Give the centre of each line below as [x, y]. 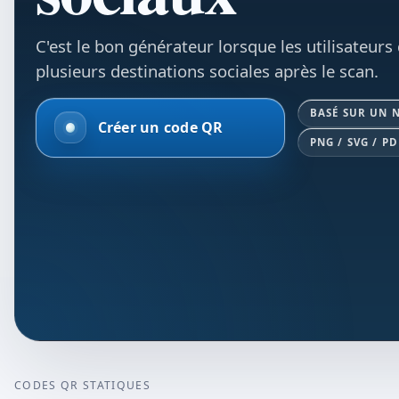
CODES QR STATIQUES [83, 385]
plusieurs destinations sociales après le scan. [208, 71]
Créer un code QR [160, 127]
